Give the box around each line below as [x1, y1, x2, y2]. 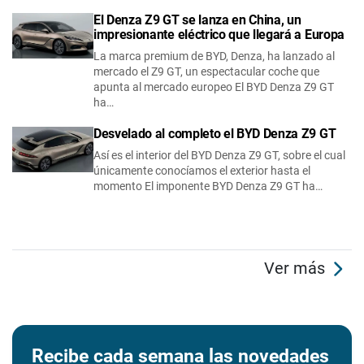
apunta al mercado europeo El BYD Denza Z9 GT [93, 80, 334, 93]
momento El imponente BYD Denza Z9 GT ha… [93, 179, 323, 193]
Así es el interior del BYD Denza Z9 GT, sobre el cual [93, 148, 345, 162]
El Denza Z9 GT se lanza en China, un [93, 11, 301, 28]
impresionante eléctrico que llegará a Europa [93, 26, 344, 42]
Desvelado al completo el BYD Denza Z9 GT [93, 125, 339, 141]
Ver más [264, 258, 329, 278]
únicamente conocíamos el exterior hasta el [93, 163, 310, 177]
